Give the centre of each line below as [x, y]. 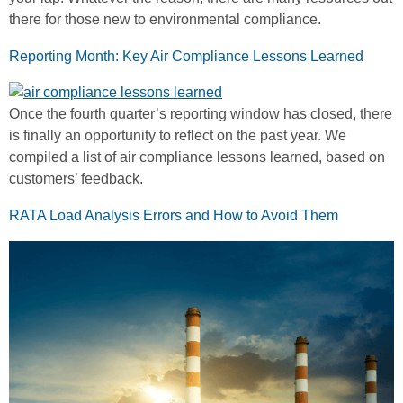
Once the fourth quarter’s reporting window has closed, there [201, 114]
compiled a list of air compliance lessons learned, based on [197, 157]
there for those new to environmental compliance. [165, 20]
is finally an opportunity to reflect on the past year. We [178, 136]
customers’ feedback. [76, 179]
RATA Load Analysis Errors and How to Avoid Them [174, 216]
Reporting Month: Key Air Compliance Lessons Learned [186, 57]
